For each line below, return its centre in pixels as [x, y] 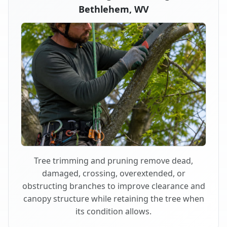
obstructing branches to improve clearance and [113, 186]
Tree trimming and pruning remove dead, [113, 160]
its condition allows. [113, 211]
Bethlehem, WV [113, 9]
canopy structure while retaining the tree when [113, 198]
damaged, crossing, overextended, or [113, 173]
